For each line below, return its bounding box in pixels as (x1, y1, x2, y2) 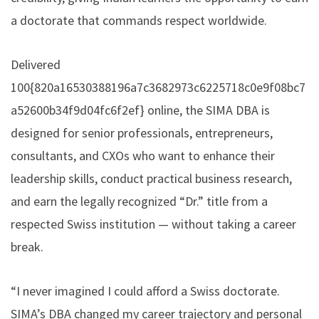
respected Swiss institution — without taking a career (11, 215, 296, 232)
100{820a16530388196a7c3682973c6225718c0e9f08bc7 (11, 78, 305, 95)
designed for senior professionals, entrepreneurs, (11, 124, 273, 141)
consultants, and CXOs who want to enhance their (11, 147, 275, 164)
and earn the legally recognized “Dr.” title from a (11, 192, 268, 209)
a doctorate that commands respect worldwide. (11, 11, 267, 28)
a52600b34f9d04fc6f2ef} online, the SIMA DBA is (11, 101, 270, 118)
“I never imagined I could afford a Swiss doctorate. (11, 282, 280, 299)
